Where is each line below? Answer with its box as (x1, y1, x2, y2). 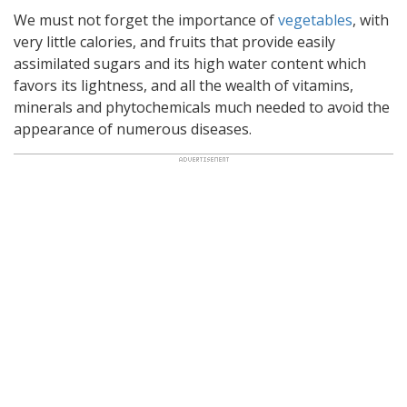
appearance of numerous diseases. (14, 119, 252, 140)
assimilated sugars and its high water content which (14, 54, 366, 74)
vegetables (278, 10, 352, 31)
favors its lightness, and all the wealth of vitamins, (14, 75, 353, 96)
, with (352, 10, 389, 31)
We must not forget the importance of (14, 10, 278, 31)
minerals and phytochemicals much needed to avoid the (14, 97, 390, 118)
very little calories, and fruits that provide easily (14, 32, 335, 53)
